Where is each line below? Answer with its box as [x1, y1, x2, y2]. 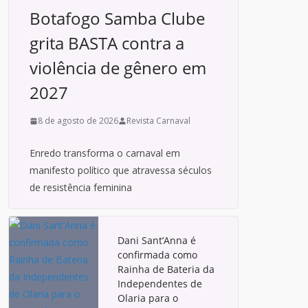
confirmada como [118, 248, 197, 261]
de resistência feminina [30, 181, 132, 194]
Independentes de [118, 277, 202, 290]
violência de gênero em [30, 56, 206, 79]
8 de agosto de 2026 [38, 115, 118, 126]
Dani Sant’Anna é [118, 234, 196, 247]
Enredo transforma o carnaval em [30, 146, 180, 159]
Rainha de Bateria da [118, 263, 214, 276]
